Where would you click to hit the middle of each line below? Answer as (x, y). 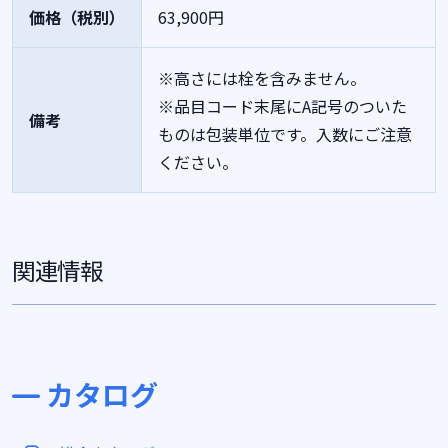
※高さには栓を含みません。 (262, 78)
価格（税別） (77, 17)
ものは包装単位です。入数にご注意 (285, 134)
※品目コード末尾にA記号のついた (282, 106)
